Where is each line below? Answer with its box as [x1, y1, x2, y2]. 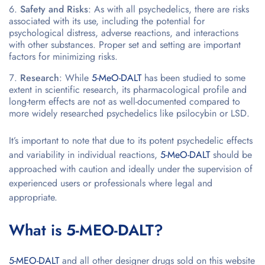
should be [210, 147, 252, 161]
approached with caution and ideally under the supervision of [9, 161, 253, 176]
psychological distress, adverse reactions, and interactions [9, 25, 238, 40]
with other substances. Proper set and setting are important [9, 37, 241, 51]
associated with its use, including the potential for [9, 14, 205, 28]
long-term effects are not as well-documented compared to [9, 94, 240, 108]
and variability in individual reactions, [9, 147, 157, 161]
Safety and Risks [20, 2, 88, 16]
